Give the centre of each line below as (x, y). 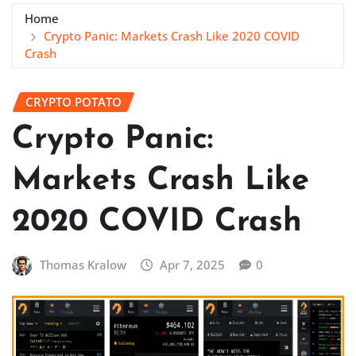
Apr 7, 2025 (193, 265)
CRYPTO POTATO (74, 101)
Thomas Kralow (83, 265)
